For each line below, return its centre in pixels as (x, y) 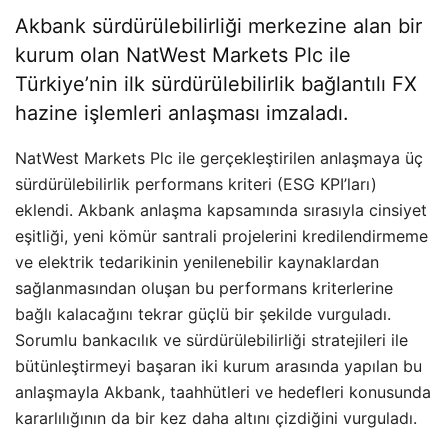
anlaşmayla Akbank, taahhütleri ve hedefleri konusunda (223, 392)
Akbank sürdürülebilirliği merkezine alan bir (218, 26)
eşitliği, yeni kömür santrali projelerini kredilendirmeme (221, 236)
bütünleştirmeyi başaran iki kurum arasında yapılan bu (218, 366)
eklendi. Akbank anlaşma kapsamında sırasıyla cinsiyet (221, 210)
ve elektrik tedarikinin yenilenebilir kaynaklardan (197, 262)
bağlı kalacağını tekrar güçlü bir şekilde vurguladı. (203, 314)
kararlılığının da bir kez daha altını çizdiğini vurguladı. (216, 418)
